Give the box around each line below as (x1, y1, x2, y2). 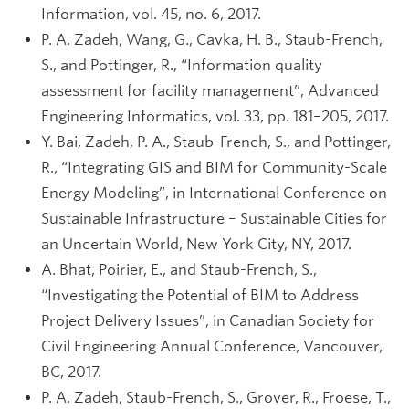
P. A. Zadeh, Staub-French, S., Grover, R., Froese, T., (41, 389, 391, 406)
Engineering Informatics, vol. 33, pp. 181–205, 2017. (41, 108, 389, 125)
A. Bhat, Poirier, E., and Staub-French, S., (41, 261, 317, 278)
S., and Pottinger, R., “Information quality (41, 57, 322, 74)
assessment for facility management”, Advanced (41, 82, 379, 100)
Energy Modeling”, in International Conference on (41, 184, 387, 202)
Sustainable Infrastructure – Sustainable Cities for (41, 210, 387, 227)
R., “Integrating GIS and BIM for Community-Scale (41, 159, 387, 176)
